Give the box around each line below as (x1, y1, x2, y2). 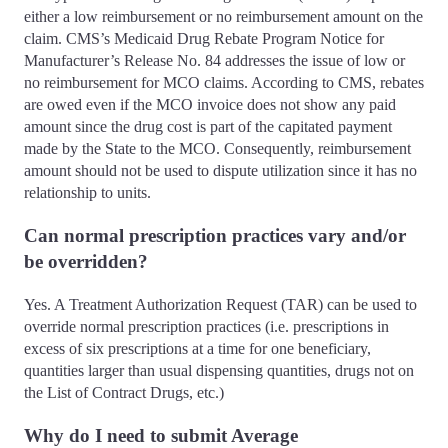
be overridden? (24, 251, 158, 273)
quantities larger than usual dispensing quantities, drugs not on (24, 361, 414, 379)
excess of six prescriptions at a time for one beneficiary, (24, 339, 371, 357)
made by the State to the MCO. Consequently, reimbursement (24, 140, 411, 158)
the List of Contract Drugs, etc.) (24, 383, 224, 401)
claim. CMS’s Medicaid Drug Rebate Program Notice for (24, 30, 384, 48)
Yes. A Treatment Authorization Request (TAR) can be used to (24, 295, 417, 313)
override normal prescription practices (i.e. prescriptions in (24, 317, 389, 335)
